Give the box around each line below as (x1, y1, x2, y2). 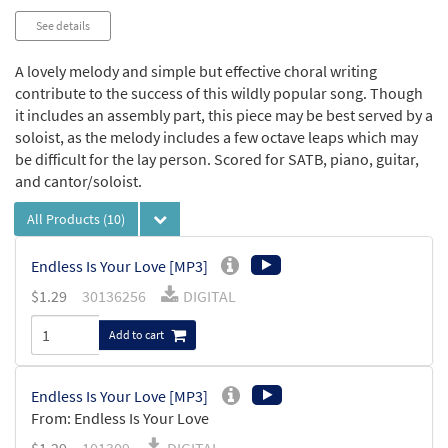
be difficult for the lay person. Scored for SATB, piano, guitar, (15, 149, 419, 170)
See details (36, 18, 90, 33)
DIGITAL (183, 286, 236, 307)
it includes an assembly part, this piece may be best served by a (15, 105, 433, 126)
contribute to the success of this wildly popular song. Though (15, 83, 423, 104)
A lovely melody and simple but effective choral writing (15, 61, 377, 82)
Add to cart (109, 327, 166, 343)
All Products (27, 210, 103, 229)
